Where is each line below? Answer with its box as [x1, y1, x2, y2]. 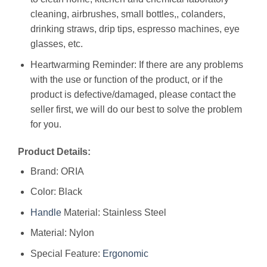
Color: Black [30, 187, 82, 197]
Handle [30, 207, 61, 218]
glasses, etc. [30, 39, 83, 49]
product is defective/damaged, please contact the [30, 89, 236, 100]
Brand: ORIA [30, 166, 84, 176]
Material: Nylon [30, 228, 94, 238]
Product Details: [18, 146, 91, 157]
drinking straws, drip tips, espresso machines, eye [30, 24, 240, 35]
